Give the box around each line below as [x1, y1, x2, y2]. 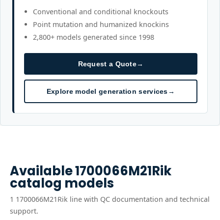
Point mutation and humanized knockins [33, 20, 169, 29]
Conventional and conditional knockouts [33, 7, 168, 16]
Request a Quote [78, 60, 137, 68]
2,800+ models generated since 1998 [33, 32, 154, 42]
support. [10, 206, 38, 216]
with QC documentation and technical [82, 194, 210, 204]
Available [10, 162, 75, 180]
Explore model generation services [46, 87, 168, 95]
